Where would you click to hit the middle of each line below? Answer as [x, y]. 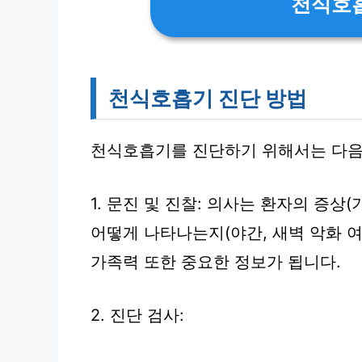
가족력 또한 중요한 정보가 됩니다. [216, 262]
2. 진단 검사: [137, 315]
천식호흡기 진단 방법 [208, 98]
